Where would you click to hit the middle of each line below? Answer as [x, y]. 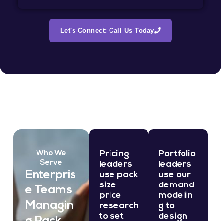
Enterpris [50, 175]
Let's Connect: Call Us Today [107, 30]
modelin [175, 195]
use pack [118, 175]
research [119, 206]
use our [174, 175]
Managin [49, 205]
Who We [51, 153]
